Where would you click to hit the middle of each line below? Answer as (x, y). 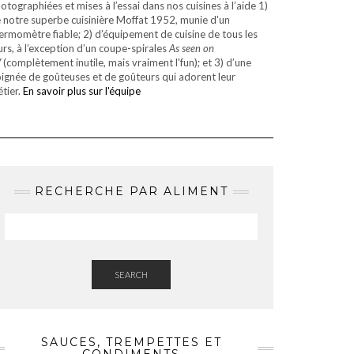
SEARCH (131, 275)
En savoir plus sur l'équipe (82, 91)
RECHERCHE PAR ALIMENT (131, 191)
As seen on (192, 48)
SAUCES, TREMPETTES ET (131, 342)
